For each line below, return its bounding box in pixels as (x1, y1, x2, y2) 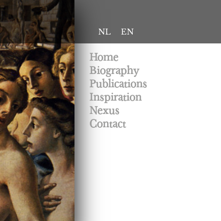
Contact (89, 118, 126, 130)
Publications (89, 78, 147, 90)
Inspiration (89, 91, 142, 103)
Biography (89, 65, 139, 76)
